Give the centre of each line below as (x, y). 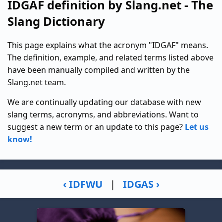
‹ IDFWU (83, 184)
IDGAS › (141, 184)
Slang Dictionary (56, 21)
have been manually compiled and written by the (99, 70)
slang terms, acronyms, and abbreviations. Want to (103, 114)
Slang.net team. (37, 82)
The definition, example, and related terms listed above (111, 57)
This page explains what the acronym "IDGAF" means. (108, 45)
